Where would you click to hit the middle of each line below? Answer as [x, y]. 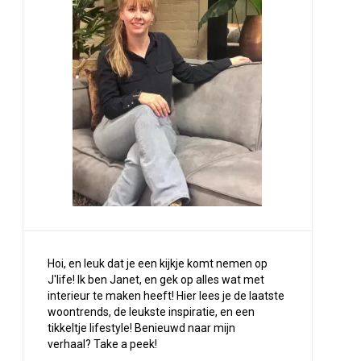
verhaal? [70, 344]
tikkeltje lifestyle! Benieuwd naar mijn [141, 328]
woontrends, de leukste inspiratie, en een [151, 312]
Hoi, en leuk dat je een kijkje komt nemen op [157, 263]
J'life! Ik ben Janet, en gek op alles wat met [156, 280]
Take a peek [124, 344]
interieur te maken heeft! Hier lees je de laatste [166, 296]
